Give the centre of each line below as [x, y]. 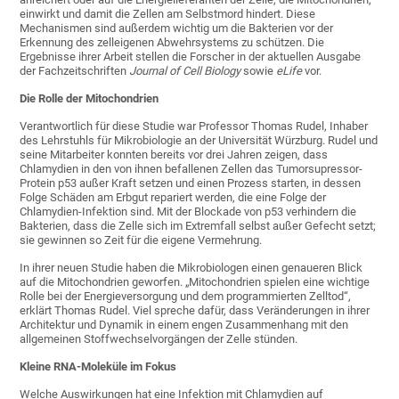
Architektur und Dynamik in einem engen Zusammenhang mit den [184, 325]
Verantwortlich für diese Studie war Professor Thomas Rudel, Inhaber [194, 126]
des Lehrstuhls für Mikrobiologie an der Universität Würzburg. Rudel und [199, 141]
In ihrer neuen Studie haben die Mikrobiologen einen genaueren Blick [191, 268]
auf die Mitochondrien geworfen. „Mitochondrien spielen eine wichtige [195, 282]
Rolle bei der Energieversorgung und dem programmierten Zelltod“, [186, 297]
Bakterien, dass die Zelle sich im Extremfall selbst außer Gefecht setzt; [198, 226]
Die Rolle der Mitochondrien [90, 99]
